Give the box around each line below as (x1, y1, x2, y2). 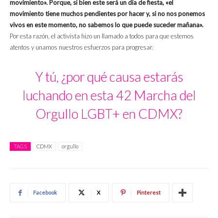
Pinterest (137, 189, 161, 196)
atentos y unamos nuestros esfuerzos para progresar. (10, 43, 153, 51)
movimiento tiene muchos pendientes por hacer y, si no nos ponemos (10, 9, 205, 18)
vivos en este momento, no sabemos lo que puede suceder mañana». (10, 20, 203, 29)
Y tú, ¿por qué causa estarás (35, 68, 183, 85)
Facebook (33, 189, 57, 196)
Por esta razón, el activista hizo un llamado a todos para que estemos (10, 32, 194, 40)
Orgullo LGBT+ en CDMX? (36, 105, 182, 122)
